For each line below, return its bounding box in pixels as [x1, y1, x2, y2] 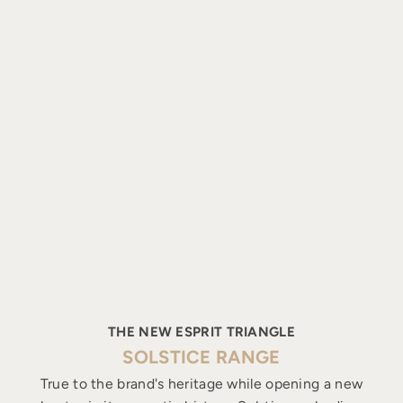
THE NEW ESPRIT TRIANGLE [108, 323, 295, 340]
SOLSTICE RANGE [122, 345, 281, 368]
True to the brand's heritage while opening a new [40, 374, 363, 392]
